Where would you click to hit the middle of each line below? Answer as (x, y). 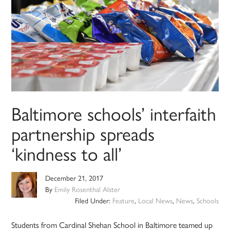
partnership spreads (83, 133)
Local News (155, 200)
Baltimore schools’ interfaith (114, 113)
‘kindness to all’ (67, 153)
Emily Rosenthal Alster (88, 189)
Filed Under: (93, 200)
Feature (123, 200)
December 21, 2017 (74, 178)
